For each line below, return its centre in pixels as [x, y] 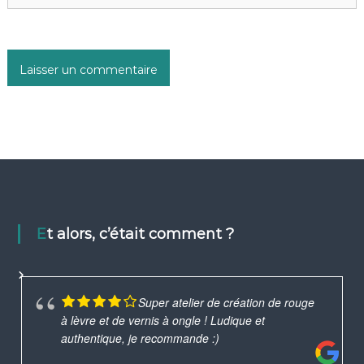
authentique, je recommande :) [140, 338]
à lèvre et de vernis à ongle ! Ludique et [162, 321]
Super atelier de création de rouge [226, 303]
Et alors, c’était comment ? [140, 234]
